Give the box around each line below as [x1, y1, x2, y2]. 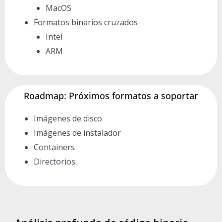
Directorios [34, 156, 75, 167]
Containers [34, 141, 75, 153]
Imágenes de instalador [34, 127, 121, 138]
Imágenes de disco [34, 112, 102, 124]
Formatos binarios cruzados [34, 16, 138, 28]
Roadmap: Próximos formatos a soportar [24, 89, 198, 102]
